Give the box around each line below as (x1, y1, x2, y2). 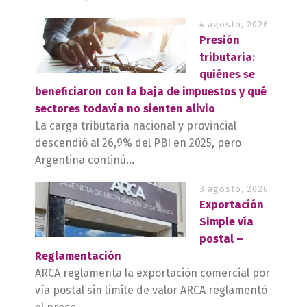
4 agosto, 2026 (199, 19, 269, 29)
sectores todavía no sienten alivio (35, 102, 215, 115)
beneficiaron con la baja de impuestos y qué (35, 85, 267, 98)
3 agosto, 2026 (199, 184, 269, 194)
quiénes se (199, 68, 255, 81)
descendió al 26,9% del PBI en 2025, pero (35, 136, 241, 149)
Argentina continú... (35, 153, 134, 167)
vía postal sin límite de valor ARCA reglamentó (35, 284, 267, 297)
